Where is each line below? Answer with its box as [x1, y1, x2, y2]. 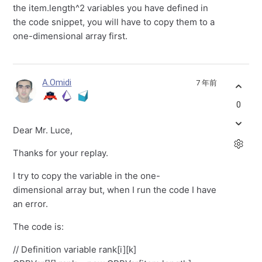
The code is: [13, 221, 64, 233]
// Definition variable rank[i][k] [13, 244, 137, 256]
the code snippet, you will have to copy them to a [13, 16, 215, 28]
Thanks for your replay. [13, 147, 109, 159]
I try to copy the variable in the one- [13, 170, 161, 182]
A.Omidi [42, 77, 72, 88]
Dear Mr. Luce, [13, 125, 73, 136]
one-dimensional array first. [13, 30, 128, 42]
